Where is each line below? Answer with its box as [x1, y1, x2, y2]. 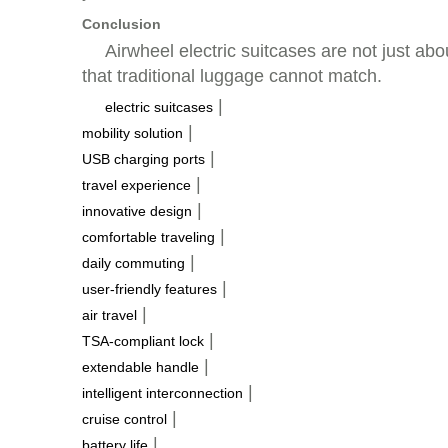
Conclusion [82, 16, 161, 32]
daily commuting [82, 255, 185, 271]
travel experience [82, 177, 191, 193]
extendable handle [82, 359, 199, 375]
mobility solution [82, 125, 183, 141]
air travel [82, 307, 137, 323]
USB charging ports [82, 151, 205, 167]
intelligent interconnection [82, 385, 243, 401]
